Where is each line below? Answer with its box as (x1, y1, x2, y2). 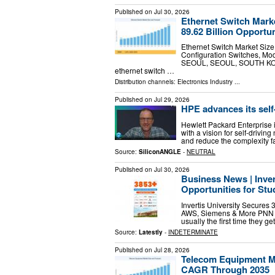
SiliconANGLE (139, 147, 181, 156)
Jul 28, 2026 (154, 245, 190, 254)
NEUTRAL (187, 147, 215, 156)
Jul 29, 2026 (154, 95, 190, 104)
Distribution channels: (115, 77, 177, 87)
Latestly (139, 227, 163, 236)
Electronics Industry (177, 77, 233, 87)
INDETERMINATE (168, 227, 218, 236)
